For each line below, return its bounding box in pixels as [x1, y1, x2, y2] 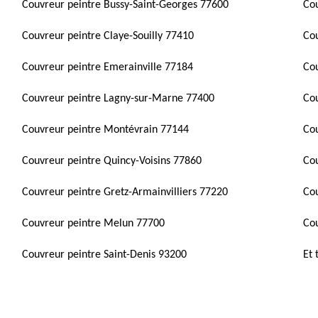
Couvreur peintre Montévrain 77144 [22, 124, 190, 136]
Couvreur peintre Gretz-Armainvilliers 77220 [22, 187, 229, 198]
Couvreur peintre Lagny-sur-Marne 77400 [22, 93, 215, 104]
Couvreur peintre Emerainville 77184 [22, 62, 194, 73]
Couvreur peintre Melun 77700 [22, 218, 165, 229]
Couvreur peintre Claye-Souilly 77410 [22, 31, 194, 42]
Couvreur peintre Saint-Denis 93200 [22, 249, 187, 261]
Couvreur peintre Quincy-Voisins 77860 [22, 155, 202, 167]
